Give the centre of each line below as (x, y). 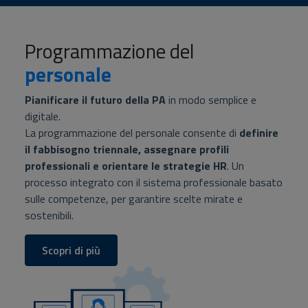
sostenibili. (49, 215)
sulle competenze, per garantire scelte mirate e (134, 198)
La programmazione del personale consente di (131, 132)
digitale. (43, 116)
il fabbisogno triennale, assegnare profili (127, 149)
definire (259, 132)
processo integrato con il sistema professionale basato (154, 182)
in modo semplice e (212, 99)
